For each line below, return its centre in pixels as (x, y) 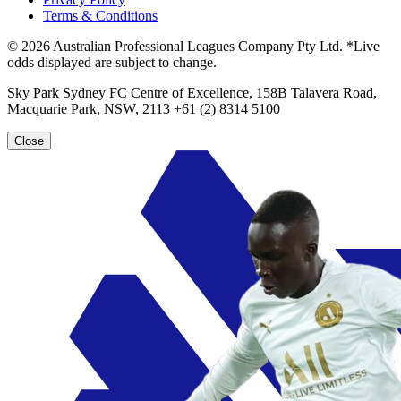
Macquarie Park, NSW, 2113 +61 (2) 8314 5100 (144, 108)
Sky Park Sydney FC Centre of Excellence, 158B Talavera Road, (192, 92)
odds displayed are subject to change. (112, 62)
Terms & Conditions (100, 15)
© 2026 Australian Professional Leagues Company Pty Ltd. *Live (193, 46)
